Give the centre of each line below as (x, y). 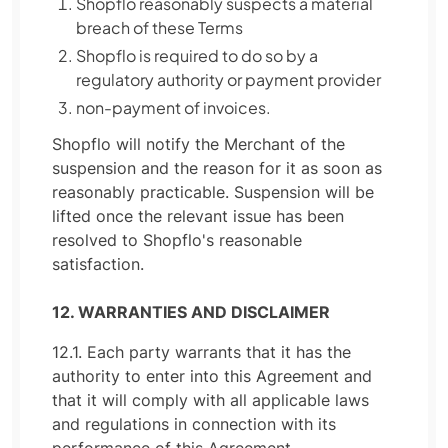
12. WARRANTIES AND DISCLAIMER (191, 312)
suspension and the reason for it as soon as (217, 168)
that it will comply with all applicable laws (210, 400)
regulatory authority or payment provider (228, 79)
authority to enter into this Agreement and (212, 376)
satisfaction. (98, 264)
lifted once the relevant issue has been (198, 216)
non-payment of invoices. (173, 107)
